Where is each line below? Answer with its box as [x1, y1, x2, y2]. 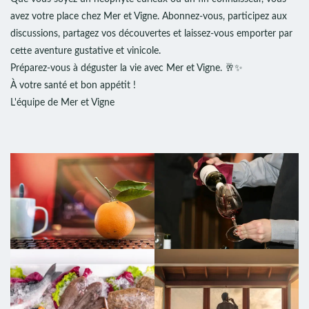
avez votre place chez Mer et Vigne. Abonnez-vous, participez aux [10, 12, 287, 21]
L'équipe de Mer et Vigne [10, 98, 114, 108]
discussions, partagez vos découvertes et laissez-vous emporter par [10, 29, 292, 39]
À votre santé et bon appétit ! [10, 81, 136, 90]
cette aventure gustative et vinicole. [10, 46, 161, 56]
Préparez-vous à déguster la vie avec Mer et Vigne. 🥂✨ [10, 63, 243, 73]
